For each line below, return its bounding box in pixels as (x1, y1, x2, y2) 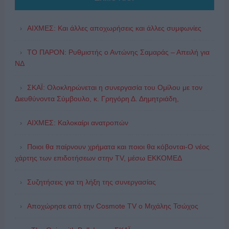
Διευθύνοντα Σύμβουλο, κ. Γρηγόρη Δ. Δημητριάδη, (14, 94, 179, 103)
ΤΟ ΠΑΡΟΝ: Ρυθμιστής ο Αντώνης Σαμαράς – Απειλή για (27, 48, 210, 56)
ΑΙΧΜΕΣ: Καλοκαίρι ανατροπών (27, 118, 128, 127)
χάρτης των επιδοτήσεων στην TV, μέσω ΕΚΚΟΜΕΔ (14, 153, 182, 162)
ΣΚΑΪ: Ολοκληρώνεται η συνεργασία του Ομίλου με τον (27, 83, 202, 91)
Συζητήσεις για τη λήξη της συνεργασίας (27, 177, 156, 186)
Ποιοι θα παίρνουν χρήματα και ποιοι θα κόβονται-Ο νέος (27, 142, 210, 151)
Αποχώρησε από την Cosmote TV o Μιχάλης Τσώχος (27, 201, 198, 210)
